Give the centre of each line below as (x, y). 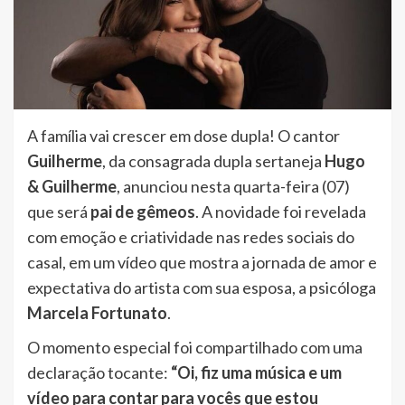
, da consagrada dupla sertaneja (213, 161)
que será (59, 212)
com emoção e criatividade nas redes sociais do (191, 237)
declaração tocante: (99, 373)
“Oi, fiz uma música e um (256, 373)
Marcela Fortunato (97, 313)
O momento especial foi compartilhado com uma (195, 348)
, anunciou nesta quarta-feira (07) (233, 187)
